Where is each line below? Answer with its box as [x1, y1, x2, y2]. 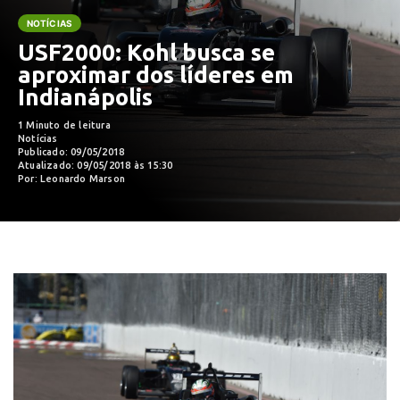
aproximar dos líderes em [18, 62, 294, 87]
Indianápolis [18, 84, 153, 110]
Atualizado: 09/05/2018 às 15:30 [18, 160, 173, 171]
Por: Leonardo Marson [18, 173, 125, 184]
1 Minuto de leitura [18, 120, 111, 130]
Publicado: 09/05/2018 [18, 146, 125, 157]
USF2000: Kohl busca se [18, 39, 275, 65]
